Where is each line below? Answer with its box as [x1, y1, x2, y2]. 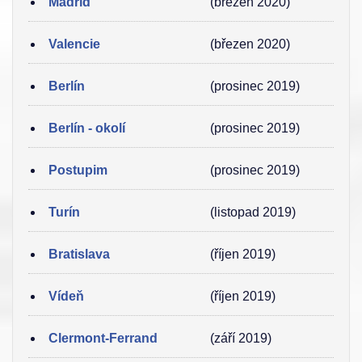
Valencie [48, 37, 100, 51]
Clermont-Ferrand [48, 331, 158, 345]
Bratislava [48, 247, 110, 261]
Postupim [48, 163, 107, 177]
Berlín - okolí [48, 121, 125, 135]
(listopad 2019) [210, 205, 296, 219]
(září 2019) [210, 331, 271, 345]
